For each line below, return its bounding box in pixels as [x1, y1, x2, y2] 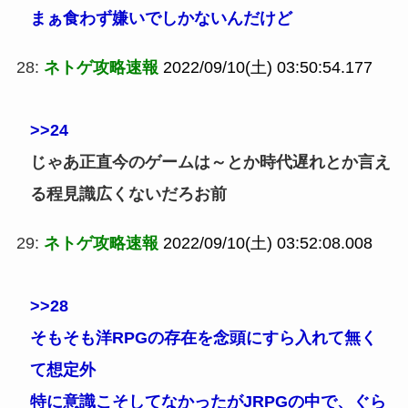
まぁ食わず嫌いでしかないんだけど [29, 8, 292, 27]
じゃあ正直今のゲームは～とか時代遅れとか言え [29, 152, 391, 171]
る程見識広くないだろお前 [29, 184, 227, 203]
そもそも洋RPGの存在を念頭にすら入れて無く [29, 328, 377, 347]
